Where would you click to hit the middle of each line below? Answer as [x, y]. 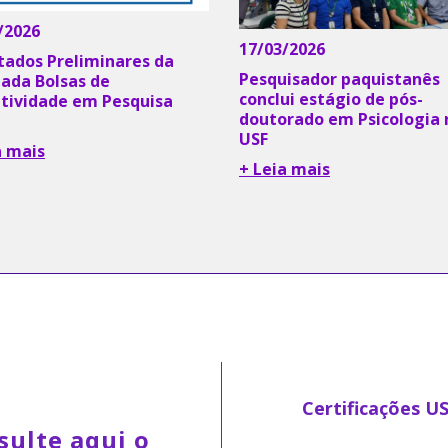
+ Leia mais [284, 168]
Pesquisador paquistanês [339, 78]
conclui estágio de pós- [331, 98]
